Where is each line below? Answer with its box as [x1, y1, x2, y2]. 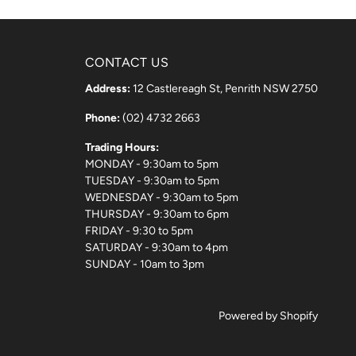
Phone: [85, 110, 120, 125]
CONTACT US [85, 54, 168, 70]
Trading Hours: [85, 140, 159, 154]
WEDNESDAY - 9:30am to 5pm [85, 190, 238, 204]
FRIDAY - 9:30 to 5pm [85, 223, 193, 238]
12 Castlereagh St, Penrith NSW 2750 [130, 81, 318, 95]
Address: [85, 81, 130, 95]
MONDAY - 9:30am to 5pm [85, 157, 219, 171]
